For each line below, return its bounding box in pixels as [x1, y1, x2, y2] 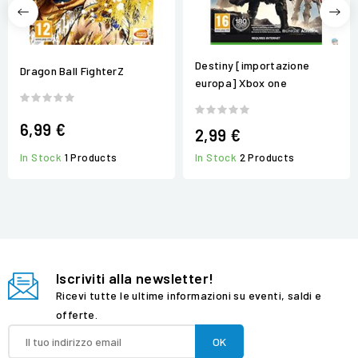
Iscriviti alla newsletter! [56, 269, 214, 288]
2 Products [239, 151, 295, 165]
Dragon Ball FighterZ [20, 64, 124, 78]
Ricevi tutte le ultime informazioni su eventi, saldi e [56, 288, 322, 303]
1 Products [64, 151, 117, 165]
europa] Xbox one [195, 75, 287, 89]
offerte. [56, 308, 98, 322]
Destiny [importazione [195, 58, 310, 72]
